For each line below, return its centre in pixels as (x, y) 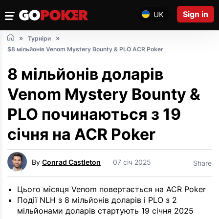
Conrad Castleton (71, 162)
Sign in (196, 14)
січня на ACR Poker (81, 134)
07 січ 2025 (132, 162)
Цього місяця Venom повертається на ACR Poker (111, 189)
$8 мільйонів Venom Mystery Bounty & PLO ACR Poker (85, 49)
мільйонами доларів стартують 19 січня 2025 (105, 211)
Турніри (39, 39)
